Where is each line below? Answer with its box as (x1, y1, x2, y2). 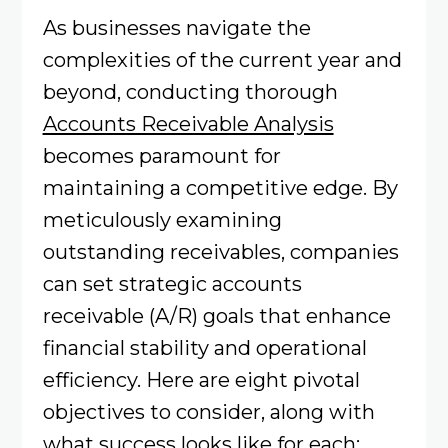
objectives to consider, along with (42, 399, 375, 425)
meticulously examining (42, 207, 282, 233)
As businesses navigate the (42, 15, 311, 41)
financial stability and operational (42, 335, 367, 361)
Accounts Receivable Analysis (42, 111, 334, 137)
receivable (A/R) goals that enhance (42, 303, 391, 329)
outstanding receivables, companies (42, 239, 399, 265)
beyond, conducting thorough (42, 79, 338, 105)
